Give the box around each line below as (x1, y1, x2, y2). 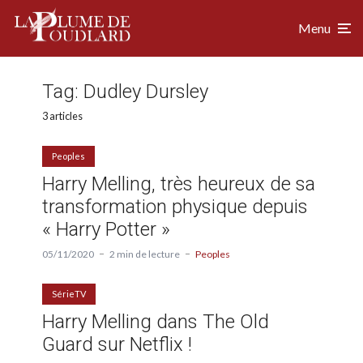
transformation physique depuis (42, 194, 308, 218)
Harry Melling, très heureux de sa (42, 172, 315, 195)
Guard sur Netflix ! (42, 332, 192, 356)
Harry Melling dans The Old (42, 310, 269, 333)
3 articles (42, 109, 83, 122)
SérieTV (52, 288, 86, 299)
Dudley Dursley (83, 79, 208, 103)
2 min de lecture (109, 247, 180, 260)
